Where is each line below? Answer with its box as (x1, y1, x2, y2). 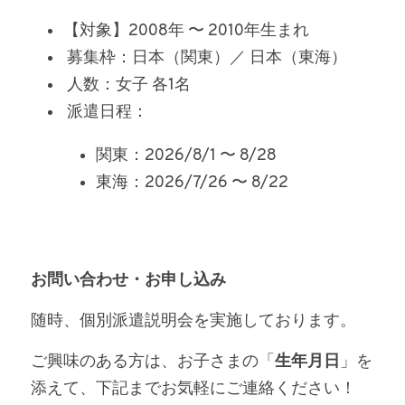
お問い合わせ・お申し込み (31, 270, 226, 291)
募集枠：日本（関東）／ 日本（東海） (67, 48, 347, 69)
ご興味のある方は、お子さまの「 (31, 352, 275, 372)
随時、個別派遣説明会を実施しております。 (31, 311, 356, 332)
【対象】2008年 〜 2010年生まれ (63, 21, 309, 42)
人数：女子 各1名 (67, 75, 191, 96)
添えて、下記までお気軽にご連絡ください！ (31, 379, 356, 400)
